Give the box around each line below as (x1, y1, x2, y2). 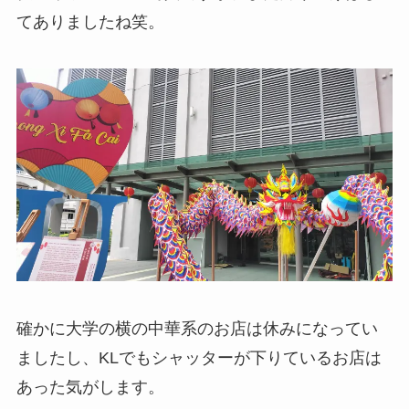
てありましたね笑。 (16, 12, 164, 31)
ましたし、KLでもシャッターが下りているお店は (16, 348, 382, 367)
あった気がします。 (16, 377, 164, 396)
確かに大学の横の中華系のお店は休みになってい (16, 319, 378, 338)
